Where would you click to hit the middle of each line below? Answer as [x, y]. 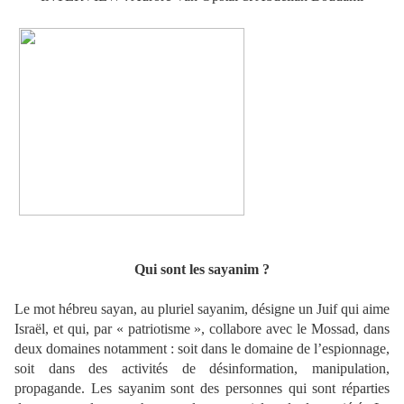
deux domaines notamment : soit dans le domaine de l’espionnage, [202, 349]
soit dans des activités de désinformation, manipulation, [202, 369]
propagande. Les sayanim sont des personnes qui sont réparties [202, 389]
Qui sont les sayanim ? [202, 270]
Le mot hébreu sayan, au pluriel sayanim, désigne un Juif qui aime [202, 309]
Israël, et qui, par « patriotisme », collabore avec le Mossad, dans [202, 329]
